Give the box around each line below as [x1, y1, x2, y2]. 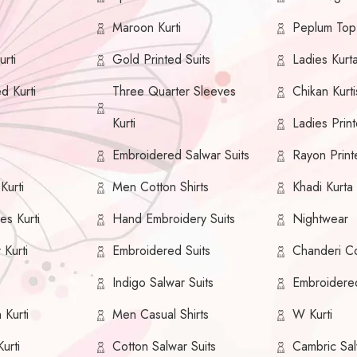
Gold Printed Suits [112, 50, 211, 69]
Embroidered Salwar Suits [112, 146, 250, 165]
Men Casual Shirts [112, 305, 210, 324]
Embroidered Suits [112, 241, 211, 261]
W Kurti [292, 305, 332, 324]
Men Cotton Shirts [112, 178, 210, 197]
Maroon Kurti [112, 18, 182, 37]
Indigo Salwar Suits [112, 273, 214, 292]
